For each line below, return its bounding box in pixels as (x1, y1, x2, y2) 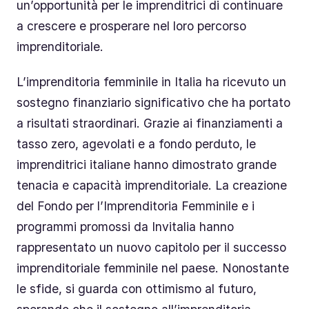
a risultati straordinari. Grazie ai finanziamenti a (17, 116, 283, 131)
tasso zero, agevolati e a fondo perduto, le (17, 137, 256, 152)
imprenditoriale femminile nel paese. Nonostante (17, 261, 289, 276)
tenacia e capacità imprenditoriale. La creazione (17, 178, 287, 193)
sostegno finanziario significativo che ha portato (17, 95, 290, 110)
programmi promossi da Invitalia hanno (17, 219, 234, 235)
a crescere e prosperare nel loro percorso (17, 18, 246, 33)
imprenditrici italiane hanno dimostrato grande (17, 157, 277, 172)
